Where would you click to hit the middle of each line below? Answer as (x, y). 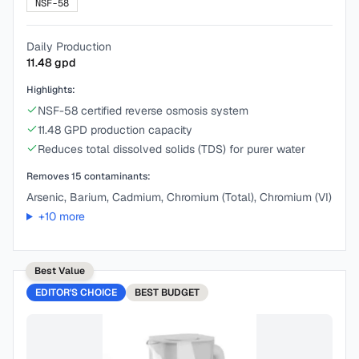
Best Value (60, 271)
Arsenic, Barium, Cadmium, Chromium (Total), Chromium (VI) (179, 197)
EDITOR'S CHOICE (76, 292)
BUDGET (180, 292)
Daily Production (69, 46)
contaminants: (116, 176)
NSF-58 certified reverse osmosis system (143, 111)
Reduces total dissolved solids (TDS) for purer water (171, 149)
